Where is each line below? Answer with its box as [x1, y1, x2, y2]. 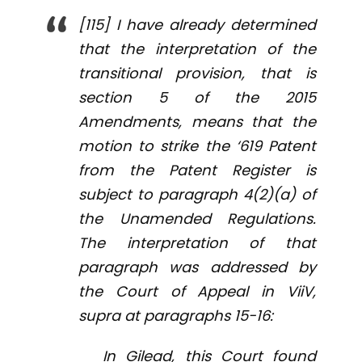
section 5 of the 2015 [78, 87, 316, 108]
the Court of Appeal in [78, 281, 287, 302]
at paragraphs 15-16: [124, 305, 274, 326]
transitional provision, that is [78, 63, 316, 84]
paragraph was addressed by [78, 257, 316, 278]
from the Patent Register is [78, 160, 316, 181]
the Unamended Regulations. [78, 208, 316, 229]
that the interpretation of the [78, 39, 316, 60]
